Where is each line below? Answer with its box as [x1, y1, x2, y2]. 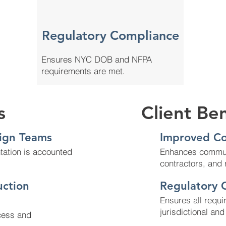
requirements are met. [41, 66, 125, 76]
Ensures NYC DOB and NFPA [41, 54, 152, 65]
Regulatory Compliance [41, 28, 179, 43]
